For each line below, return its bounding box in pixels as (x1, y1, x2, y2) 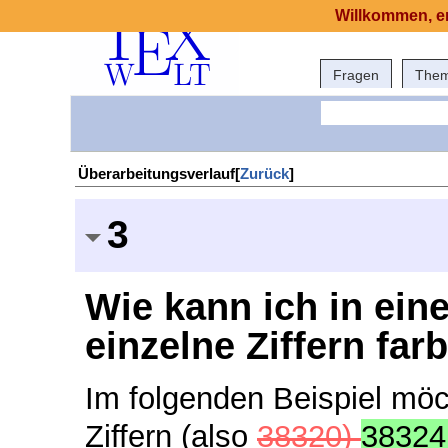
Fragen (333, 67, 379, 83)
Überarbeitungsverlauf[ (78, 165, 240, 183)
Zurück (240, 165, 289, 183)
